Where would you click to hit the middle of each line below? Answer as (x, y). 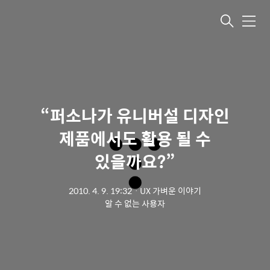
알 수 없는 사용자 (135, 203)
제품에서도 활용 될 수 (135, 138)
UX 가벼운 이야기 (171, 190)
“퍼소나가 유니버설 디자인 (135, 115)
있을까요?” (135, 161)
